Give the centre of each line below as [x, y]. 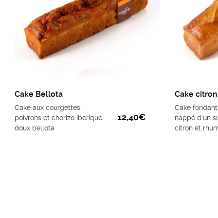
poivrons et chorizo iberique [58, 118]
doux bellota [35, 128]
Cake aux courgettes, [48, 108]
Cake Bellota [39, 94]
